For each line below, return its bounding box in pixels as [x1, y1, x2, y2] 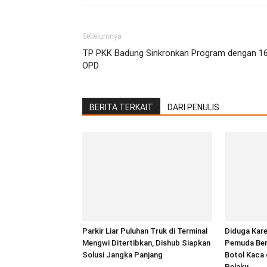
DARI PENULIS [167, 103, 219, 112]
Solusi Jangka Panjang [82, 250, 163, 259]
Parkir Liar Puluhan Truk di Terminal [82, 226, 207, 235]
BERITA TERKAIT [89, 103, 153, 112]
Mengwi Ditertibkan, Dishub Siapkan [82, 238, 210, 247]
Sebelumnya [82, 32, 122, 41]
